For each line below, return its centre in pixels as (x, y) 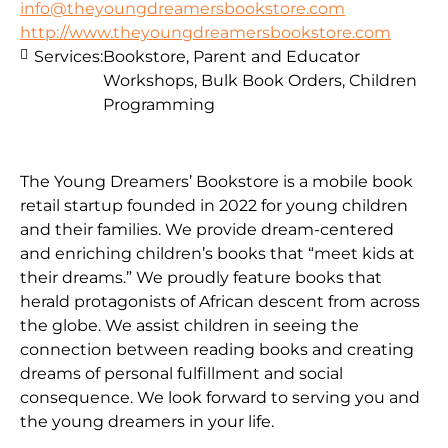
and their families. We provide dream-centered (207, 229)
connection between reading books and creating (217, 349)
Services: (68, 56)
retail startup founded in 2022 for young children (214, 205)
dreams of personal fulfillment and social (181, 373)
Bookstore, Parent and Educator (231, 56)
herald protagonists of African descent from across (220, 301)
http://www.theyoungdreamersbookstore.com (205, 32)
